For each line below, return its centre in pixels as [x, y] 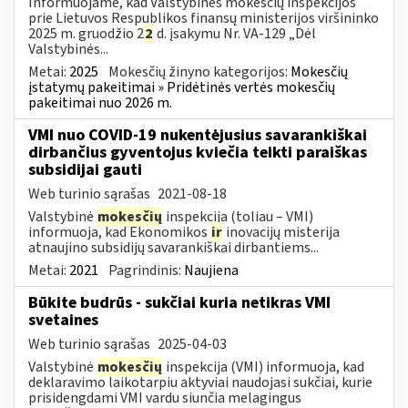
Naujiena [211, 270]
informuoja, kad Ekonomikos [119, 232]
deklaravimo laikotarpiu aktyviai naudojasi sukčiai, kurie [200, 382]
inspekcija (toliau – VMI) [238, 216]
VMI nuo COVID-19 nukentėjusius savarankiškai [198, 135]
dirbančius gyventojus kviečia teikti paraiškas [198, 152]
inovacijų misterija [281, 232]
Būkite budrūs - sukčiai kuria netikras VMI [179, 302]
